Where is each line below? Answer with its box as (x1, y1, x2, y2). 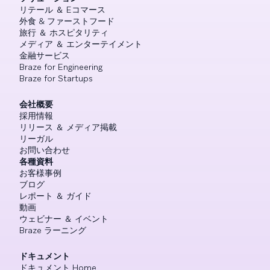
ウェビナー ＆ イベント (19, 213, 108, 224)
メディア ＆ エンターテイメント (19, 38, 142, 49)
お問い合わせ (19, 144, 70, 155)
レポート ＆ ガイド (19, 190, 92, 201)
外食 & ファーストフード (19, 15, 115, 27)
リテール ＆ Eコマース (19, 4, 105, 15)
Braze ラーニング (19, 224, 86, 236)
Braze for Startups (19, 72, 93, 84)
